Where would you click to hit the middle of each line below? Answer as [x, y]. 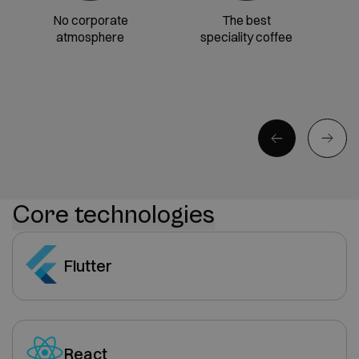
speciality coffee [246, 37]
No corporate [90, 20]
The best [246, 20]
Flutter [88, 265]
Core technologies [113, 215]
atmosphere [90, 37]
